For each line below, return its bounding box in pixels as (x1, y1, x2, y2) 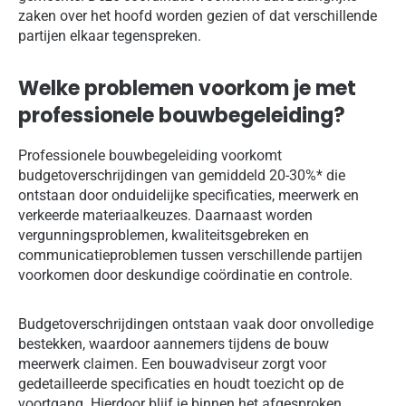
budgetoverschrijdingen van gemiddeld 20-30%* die (18, 167, 345, 185)
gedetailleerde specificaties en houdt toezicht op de (18, 375, 343, 393)
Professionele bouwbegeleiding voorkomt (18, 147, 282, 165)
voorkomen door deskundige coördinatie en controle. (18, 266, 353, 285)
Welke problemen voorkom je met (18, 74, 356, 103)
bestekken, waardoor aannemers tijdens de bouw (18, 335, 329, 353)
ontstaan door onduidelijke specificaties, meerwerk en (18, 187, 359, 205)
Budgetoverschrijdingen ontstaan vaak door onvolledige (18, 315, 373, 333)
